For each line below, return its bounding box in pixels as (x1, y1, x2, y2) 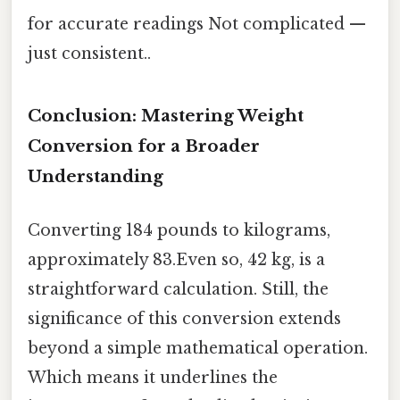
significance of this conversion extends (28, 308, 341, 329)
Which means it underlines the (28, 367, 278, 387)
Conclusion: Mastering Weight (28, 105, 304, 127)
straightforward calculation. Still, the (28, 279, 329, 299)
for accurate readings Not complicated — (28, 13, 366, 34)
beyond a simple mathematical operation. (28, 337, 368, 358)
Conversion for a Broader (28, 136, 260, 157)
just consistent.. (28, 43, 151, 63)
